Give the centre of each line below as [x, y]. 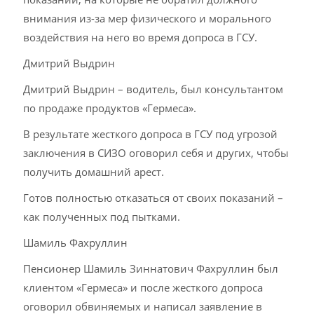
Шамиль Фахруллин [76, 243]
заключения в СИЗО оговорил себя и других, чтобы [156, 153]
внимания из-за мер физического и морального [148, 18]
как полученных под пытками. [102, 217]
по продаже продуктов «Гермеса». [110, 108]
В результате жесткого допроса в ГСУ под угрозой [151, 134]
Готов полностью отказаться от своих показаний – [153, 198]
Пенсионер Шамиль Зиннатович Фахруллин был [151, 268]
